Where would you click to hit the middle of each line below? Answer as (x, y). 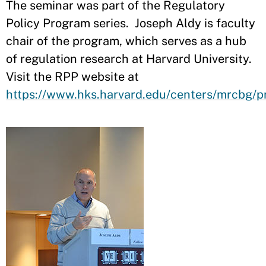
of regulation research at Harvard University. (130, 59)
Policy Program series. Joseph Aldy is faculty (131, 23)
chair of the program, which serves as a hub (126, 41)
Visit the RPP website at (72, 77)
